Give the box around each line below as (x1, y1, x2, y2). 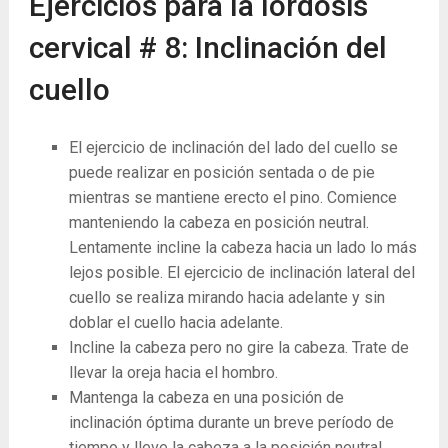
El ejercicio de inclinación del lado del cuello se (68, 138, 398, 157)
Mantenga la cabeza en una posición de (68, 388, 344, 407)
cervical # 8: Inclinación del (28, 30, 387, 65)
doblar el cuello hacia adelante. (68, 313, 283, 332)
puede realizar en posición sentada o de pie (68, 163, 375, 182)
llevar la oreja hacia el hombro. (68, 363, 278, 382)
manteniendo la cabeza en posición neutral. (68, 213, 369, 232)
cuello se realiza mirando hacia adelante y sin (68, 288, 385, 307)
